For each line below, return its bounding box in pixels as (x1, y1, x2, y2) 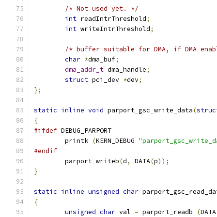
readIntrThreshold (77, 15, 146, 23)
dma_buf (88, 55, 115, 63)
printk (65, 137, 92, 145)
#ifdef (34, 126, 57, 135)
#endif (34, 147, 57, 155)
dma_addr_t (65, 65, 104, 74)
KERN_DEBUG (96, 137, 139, 145)
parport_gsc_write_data (104, 106, 193, 114)
